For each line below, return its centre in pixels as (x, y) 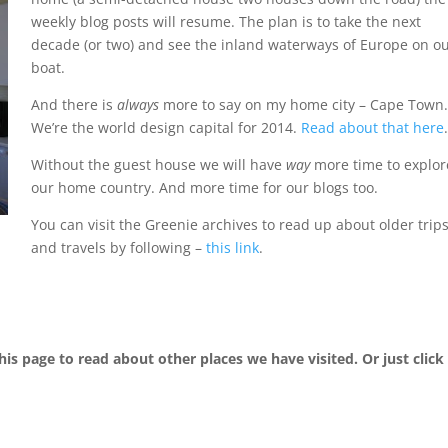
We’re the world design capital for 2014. (165, 128)
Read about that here (372, 128)
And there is (73, 105)
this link (232, 248)
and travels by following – (118, 248)
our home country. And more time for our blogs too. (204, 188)
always (137, 105)
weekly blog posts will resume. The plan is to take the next (225, 22)
